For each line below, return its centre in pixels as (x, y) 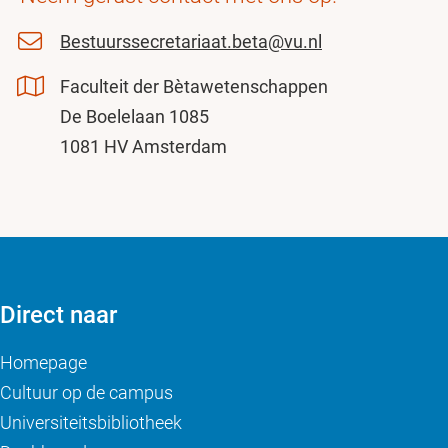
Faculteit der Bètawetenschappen (194, 86)
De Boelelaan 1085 (134, 116)
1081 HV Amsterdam (143, 146)
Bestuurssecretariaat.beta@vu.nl (191, 41)
